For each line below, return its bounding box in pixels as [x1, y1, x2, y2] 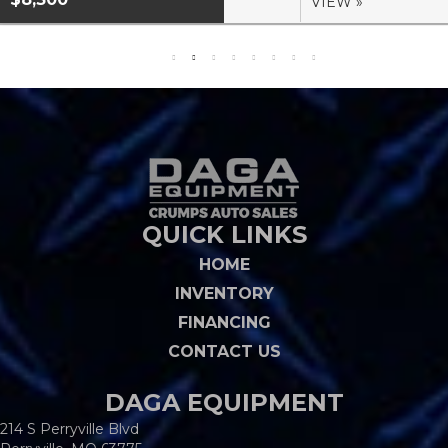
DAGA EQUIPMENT [104, 388, 344, 418]
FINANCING [177, 313, 271, 333]
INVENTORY [174, 284, 274, 304]
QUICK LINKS [141, 220, 307, 250]
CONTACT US [167, 342, 281, 362]
